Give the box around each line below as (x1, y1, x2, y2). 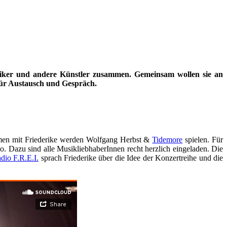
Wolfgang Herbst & (86, 135, 153, 144)
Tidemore (152, 135, 183, 144)
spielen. (182, 135, 212, 144)
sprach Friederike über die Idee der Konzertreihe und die (39, 153, 223, 162)
